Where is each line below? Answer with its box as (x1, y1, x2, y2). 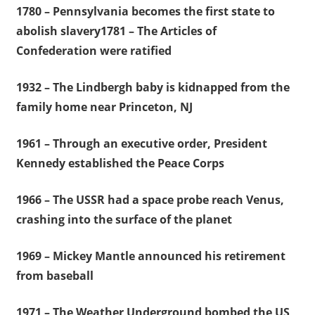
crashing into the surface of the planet (15, 211, 232, 227)
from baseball (15, 267, 94, 283)
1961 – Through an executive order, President (15, 135, 267, 151)
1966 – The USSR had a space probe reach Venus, (15, 191, 284, 207)
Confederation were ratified (15, 42, 172, 58)
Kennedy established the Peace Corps (15, 155, 224, 171)
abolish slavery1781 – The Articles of (15, 22, 217, 39)
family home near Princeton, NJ (15, 98, 193, 115)
